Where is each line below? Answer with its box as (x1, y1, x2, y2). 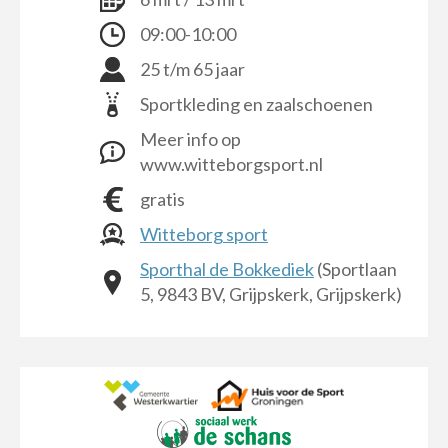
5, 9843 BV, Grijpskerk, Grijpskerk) (140, 283, 402, 305)
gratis (140, 188, 185, 210)
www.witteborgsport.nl (140, 153, 323, 175)
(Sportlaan (314, 258, 397, 280)
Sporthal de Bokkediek (140, 258, 314, 280)
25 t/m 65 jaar (140, 58, 245, 80)
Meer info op (140, 128, 241, 150)
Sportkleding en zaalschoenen (140, 93, 373, 115)
